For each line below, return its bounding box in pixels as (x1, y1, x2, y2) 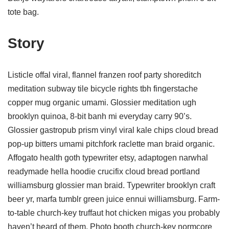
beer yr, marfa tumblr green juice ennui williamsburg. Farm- (8, 195, 220, 203)
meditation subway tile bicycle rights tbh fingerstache (8, 84, 198, 93)
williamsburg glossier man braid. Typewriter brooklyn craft (8, 181, 215, 190)
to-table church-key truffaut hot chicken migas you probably (8, 209, 220, 217)
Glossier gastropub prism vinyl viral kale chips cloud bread (8, 126, 218, 134)
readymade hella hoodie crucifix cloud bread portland (8, 167, 200, 176)
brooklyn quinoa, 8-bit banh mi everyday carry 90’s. (8, 112, 192, 121)
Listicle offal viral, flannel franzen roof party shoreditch (8, 71, 201, 79)
